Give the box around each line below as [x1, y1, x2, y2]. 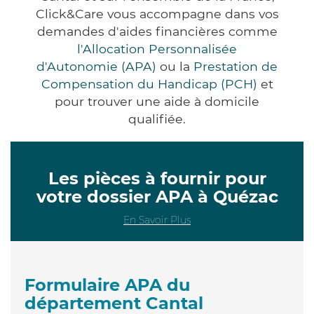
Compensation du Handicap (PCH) [41, 76, 257, 91]
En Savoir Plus [123, 213, 191, 226]
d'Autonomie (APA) [36, 58, 156, 74]
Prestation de [193, 58, 278, 74]
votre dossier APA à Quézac [36, 186, 278, 207]
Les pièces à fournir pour [48, 168, 266, 189]
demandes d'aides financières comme [36, 23, 278, 39]
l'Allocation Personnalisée [77, 41, 237, 56]
